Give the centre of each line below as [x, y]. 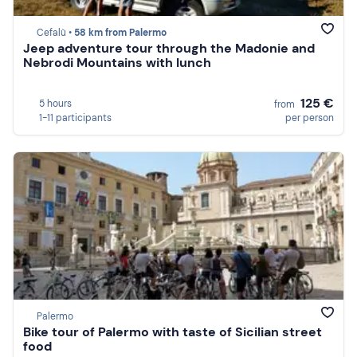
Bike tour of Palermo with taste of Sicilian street [173, 332]
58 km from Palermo [120, 33]
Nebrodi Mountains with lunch [117, 63]
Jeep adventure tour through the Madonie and [169, 49]
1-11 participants [75, 118]
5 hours [55, 103]
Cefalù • [55, 33]
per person [310, 118]
